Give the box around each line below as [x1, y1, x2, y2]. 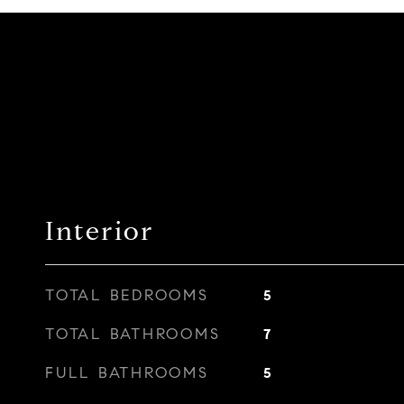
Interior [45, 215, 154, 247]
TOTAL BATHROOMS [45, 325, 221, 344]
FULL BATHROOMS [45, 363, 209, 382]
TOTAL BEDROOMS [45, 286, 209, 305]
